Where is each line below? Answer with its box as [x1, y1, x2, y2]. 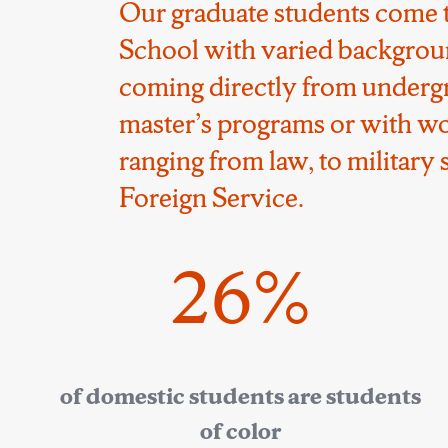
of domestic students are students [59, 382, 421, 411]
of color [199, 417, 281, 446]
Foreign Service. [118, 178, 309, 215]
